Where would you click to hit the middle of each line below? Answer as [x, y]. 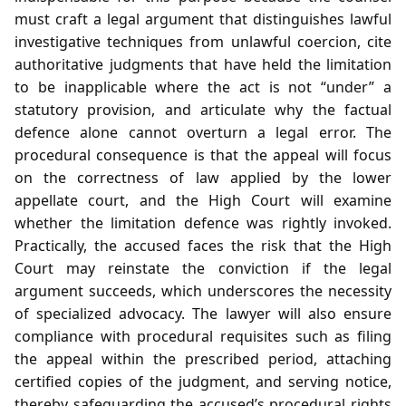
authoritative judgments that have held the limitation [203, 64]
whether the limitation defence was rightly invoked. [203, 222]
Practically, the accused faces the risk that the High [203, 245]
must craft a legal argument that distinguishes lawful [203, 19]
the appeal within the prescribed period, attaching [203, 358]
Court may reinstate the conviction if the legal [203, 268]
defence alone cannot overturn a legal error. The [203, 132]
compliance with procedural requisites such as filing [203, 336]
